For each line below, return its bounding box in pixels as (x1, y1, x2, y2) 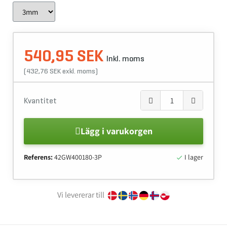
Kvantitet (24, 96, 57, 106)
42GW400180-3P (54, 153, 102, 162)
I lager (183, 153, 203, 162)
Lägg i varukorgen (80, 125, 153, 137)
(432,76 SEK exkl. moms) (24, 67, 98, 76)
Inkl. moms (106, 54, 144, 64)
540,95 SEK (24, 46, 106, 66)
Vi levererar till (57, 190, 107, 201)
